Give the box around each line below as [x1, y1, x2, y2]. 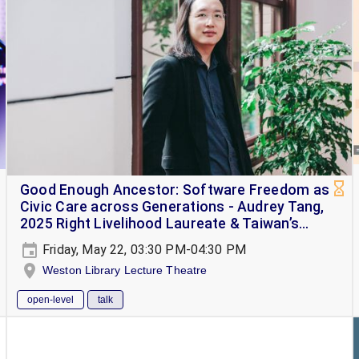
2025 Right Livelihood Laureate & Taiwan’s [20, 216, 300, 232]
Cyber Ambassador [20, 232, 150, 248]
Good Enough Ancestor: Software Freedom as [20, 182, 330, 198]
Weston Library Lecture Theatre [42, 264, 208, 276]
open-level [27, 294, 74, 306]
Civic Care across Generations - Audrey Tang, [20, 199, 325, 215]
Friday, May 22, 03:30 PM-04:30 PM [39, 242, 247, 257]
